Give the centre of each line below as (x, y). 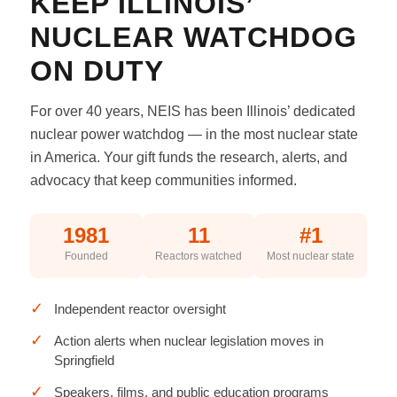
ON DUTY (97, 71)
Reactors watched (198, 256)
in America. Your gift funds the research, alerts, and (188, 157)
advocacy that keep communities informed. (163, 180)
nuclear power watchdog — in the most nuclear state (194, 134)
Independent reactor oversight (140, 309)
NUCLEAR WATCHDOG (193, 37)
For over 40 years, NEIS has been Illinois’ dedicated (192, 111)
